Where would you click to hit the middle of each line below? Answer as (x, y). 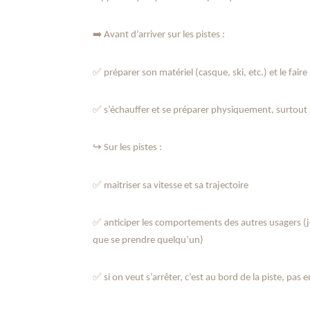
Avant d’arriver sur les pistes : (164, 35)
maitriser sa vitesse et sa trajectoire (175, 185)
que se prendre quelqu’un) (148, 240)
